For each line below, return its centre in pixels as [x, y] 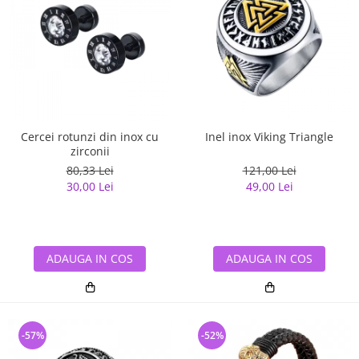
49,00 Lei [269, 187]
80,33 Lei [90, 171]
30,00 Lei [90, 187]
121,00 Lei [269, 171]
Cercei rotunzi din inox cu [90, 137]
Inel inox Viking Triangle [269, 137]
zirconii [90, 151]
